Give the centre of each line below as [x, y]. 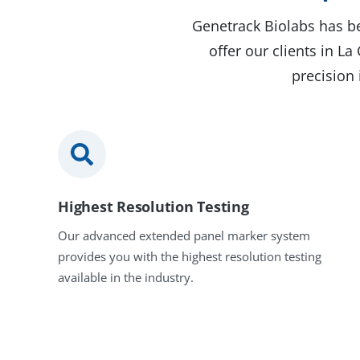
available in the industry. [126, 278]
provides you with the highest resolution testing [190, 257]
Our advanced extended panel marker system [184, 236]
